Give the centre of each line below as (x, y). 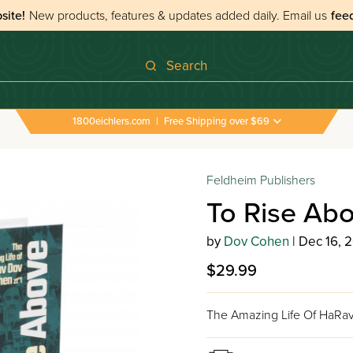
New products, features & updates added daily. (156, 15)
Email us (305, 15)
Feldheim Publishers (260, 180)
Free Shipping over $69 (216, 121)
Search (186, 66)
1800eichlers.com (111, 121)
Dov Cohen (256, 242)
